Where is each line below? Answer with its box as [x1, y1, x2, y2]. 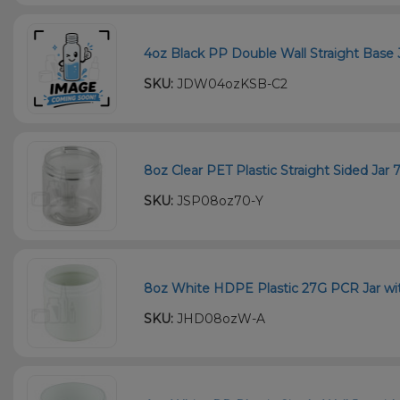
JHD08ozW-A [173, 310, 266, 327]
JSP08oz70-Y [173, 193, 264, 210]
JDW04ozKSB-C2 [173, 75, 288, 92]
